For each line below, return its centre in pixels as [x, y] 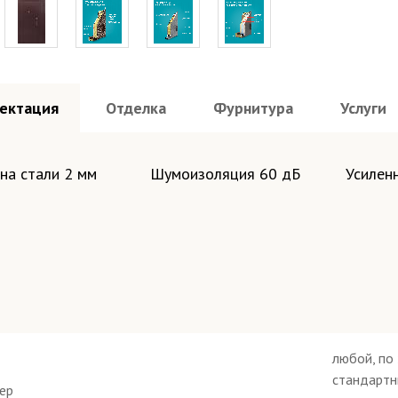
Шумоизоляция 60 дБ [225, 174]
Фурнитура [253, 108]
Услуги [363, 108]
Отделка [136, 108]
